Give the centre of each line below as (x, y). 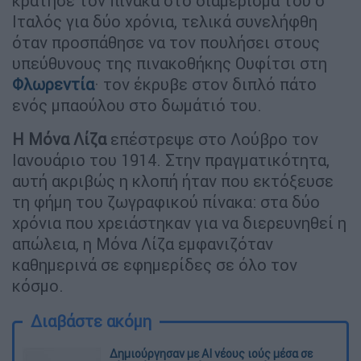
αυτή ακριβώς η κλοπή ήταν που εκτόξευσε (173, 181)
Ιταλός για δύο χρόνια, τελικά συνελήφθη (165, 22)
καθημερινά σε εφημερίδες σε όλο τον (155, 265)
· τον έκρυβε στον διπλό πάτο (205, 85)
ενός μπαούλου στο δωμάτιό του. (137, 106)
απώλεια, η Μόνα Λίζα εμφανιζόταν (143, 244)
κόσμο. (38, 286)
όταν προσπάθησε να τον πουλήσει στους (166, 43)
